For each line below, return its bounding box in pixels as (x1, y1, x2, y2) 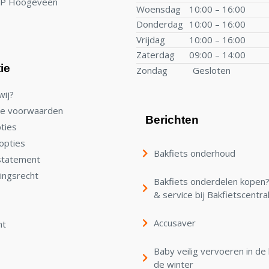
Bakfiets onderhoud (154, 147, 235, 160)
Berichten (145, 113, 199, 127)
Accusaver (154, 217, 196, 229)
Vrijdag (136, 33, 165, 46)
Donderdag (136, 18, 183, 31)
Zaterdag (136, 49, 175, 61)
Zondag (136, 64, 168, 76)
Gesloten (192, 64, 231, 76)
